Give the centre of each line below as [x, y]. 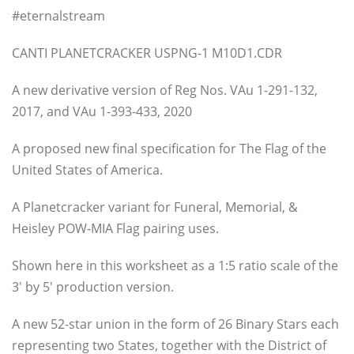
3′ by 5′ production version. [93, 287]
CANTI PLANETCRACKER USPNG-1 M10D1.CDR [147, 53]
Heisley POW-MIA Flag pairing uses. [115, 229]
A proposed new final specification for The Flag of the [169, 149]
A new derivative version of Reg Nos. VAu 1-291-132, [165, 90]
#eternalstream [58, 16]
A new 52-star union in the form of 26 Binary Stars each [175, 324]
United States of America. [87, 170]
